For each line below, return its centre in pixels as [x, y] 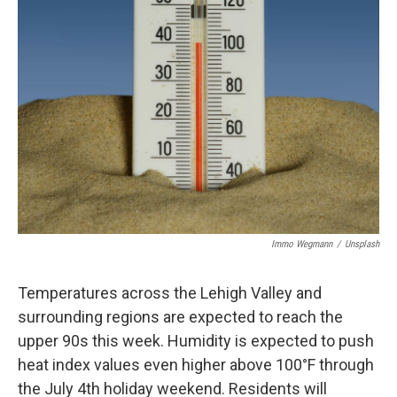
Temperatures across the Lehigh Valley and [170, 293]
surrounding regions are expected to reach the [180, 317]
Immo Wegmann [302, 245]
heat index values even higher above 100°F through [196, 365]
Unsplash [362, 245]
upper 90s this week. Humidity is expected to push [196, 341]
